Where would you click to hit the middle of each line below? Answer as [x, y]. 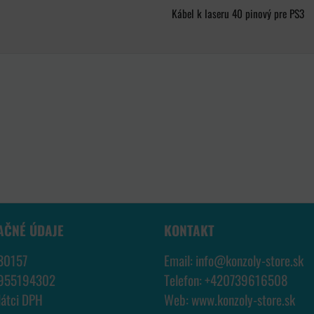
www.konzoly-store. [238, 300]
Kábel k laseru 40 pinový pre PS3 [238, 13]
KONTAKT [189, 231]
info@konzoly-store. [244, 261]
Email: [180, 261]
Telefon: [184, 280]
